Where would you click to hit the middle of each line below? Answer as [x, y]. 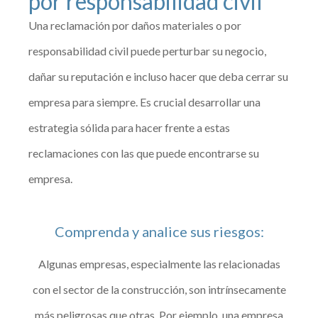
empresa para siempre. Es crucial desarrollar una [145, 102]
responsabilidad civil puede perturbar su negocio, [148, 50]
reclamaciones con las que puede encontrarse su [144, 153]
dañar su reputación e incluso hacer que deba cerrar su [159, 76]
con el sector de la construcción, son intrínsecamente [159, 289]
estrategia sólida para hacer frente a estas [130, 127]
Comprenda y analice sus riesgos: [159, 231]
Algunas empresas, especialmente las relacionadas [159, 263]
